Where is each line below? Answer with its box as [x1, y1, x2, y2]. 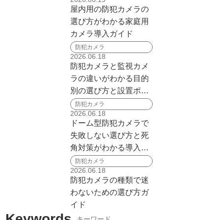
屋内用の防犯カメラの [70, 5, 149, 13]
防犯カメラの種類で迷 [70, 176, 149, 184]
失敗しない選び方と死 [70, 131, 149, 139]
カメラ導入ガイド [70, 29, 133, 38]
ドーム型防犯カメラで [70, 119, 149, 127]
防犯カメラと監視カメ [70, 62, 149, 70]
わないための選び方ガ [70, 188, 149, 196]
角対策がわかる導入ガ [70, 143, 149, 152]
